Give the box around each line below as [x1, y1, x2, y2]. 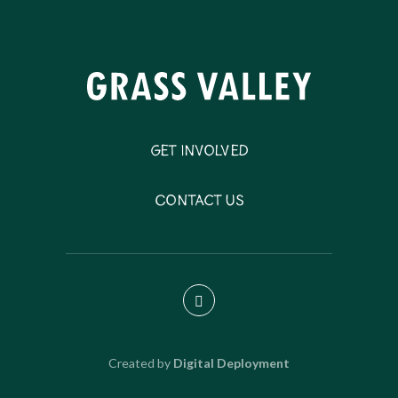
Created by [108, 355, 173, 371]
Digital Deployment [173, 355, 290, 371]
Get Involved [150, 142, 248, 160]
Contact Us [155, 192, 243, 210]
